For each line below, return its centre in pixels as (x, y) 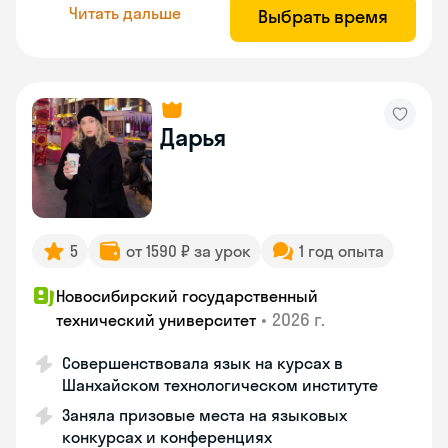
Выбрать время (323, 16)
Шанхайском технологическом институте (220, 385)
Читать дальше (125, 12)
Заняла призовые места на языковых (204, 415)
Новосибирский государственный (187, 296)
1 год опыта (341, 251)
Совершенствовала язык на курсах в (202, 363)
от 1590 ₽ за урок (188, 251)
